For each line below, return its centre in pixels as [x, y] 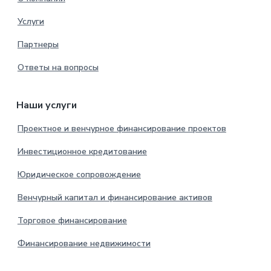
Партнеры [38, 45]
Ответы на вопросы [58, 68]
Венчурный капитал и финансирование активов [115, 198]
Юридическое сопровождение [79, 175]
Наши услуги [46, 106]
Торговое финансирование [72, 221]
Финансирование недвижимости [84, 244]
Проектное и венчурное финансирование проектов [122, 129]
